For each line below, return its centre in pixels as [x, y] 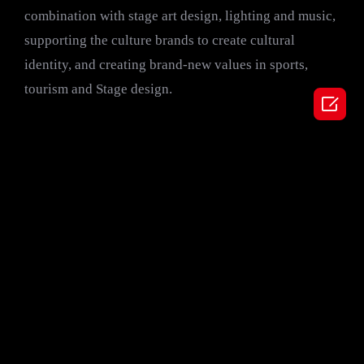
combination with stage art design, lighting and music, [180, 16]
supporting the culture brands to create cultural [160, 41]
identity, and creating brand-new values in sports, [166, 65]
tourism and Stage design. [98, 89]
